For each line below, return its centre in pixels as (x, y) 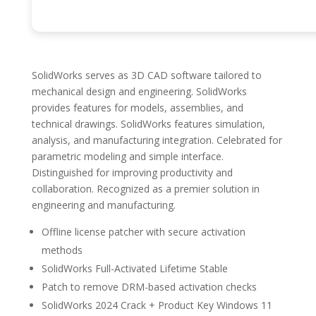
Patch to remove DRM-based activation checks (149, 287)
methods (62, 250)
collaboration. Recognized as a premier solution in (145, 189)
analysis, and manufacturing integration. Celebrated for (157, 140)
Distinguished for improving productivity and (132, 172)
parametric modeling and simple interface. (127, 156)
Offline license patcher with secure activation (143, 232)
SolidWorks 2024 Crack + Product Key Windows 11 (157, 305)
